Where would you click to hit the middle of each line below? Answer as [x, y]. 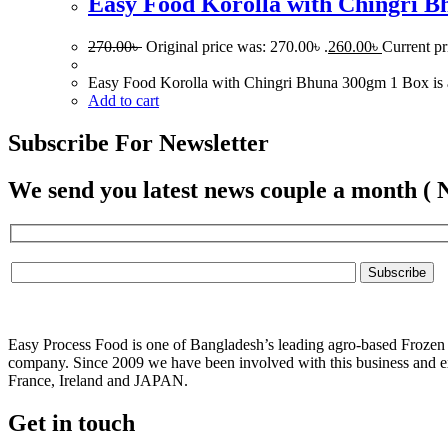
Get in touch [71, 423]
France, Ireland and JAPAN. [98, 381]
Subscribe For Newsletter [138, 142]
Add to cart [123, 100]
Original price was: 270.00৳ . [237, 46]
